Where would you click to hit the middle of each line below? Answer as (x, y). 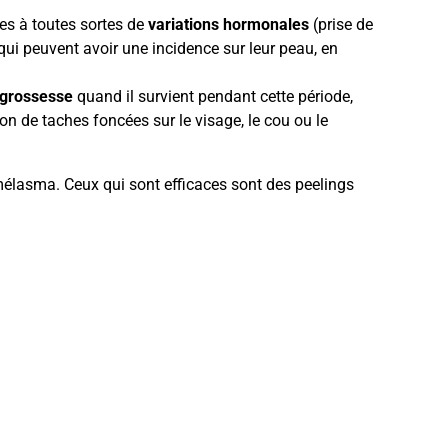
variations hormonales (229, 25)
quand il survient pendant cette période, (213, 97)
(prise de (341, 25)
